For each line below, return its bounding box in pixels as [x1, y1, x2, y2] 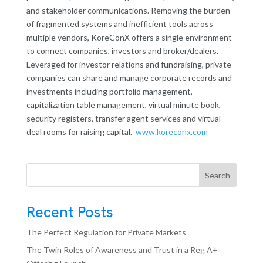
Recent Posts [26, 202, 113, 222]
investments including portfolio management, [26, 86, 193, 97]
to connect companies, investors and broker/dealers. [26, 46, 218, 56]
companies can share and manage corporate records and [26, 73, 232, 83]
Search [205, 170, 231, 180]
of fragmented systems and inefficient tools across [26, 19, 213, 29]
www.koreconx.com [135, 127, 208, 137]
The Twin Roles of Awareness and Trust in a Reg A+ [26, 245, 218, 255]
